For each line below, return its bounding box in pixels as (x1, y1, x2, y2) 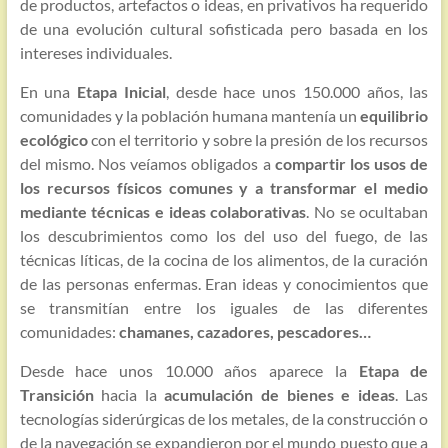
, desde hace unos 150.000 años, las (165, 82, 429, 102)
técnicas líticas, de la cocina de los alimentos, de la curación (19, 250, 429, 270)
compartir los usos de (270, 154, 429, 174)
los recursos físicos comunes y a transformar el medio (19, 178, 429, 198)
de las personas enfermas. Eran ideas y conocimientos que (19, 274, 429, 294)
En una (19, 82, 78, 102)
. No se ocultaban (306, 202, 429, 222)
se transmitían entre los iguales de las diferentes (19, 298, 429, 318)
